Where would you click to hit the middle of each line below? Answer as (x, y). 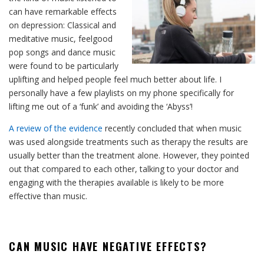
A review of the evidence (56, 128)
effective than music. (48, 196)
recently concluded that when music (172, 128)
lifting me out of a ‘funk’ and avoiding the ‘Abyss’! (101, 106)
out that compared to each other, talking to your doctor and (124, 169)
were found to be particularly (64, 65)
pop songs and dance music (62, 52)
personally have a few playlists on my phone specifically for (121, 93)
